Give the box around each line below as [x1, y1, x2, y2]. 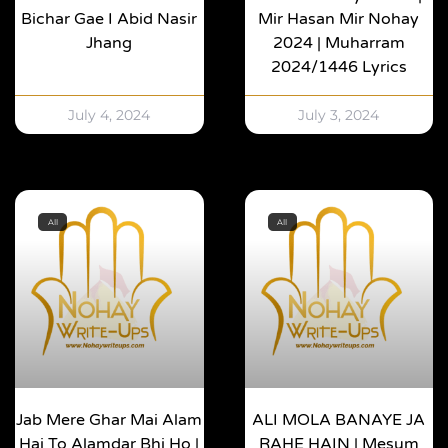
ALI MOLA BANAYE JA [252, 410, 426, 431]
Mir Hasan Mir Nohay [258, 9, 420, 30]
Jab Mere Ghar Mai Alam [16, 410, 203, 431]
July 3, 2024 [298, 106, 380, 125]
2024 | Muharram [272, 33, 405, 54]
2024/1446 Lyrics [270, 57, 407, 78]
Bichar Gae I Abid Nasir [21, 9, 198, 30]
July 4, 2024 [68, 106, 151, 125]
